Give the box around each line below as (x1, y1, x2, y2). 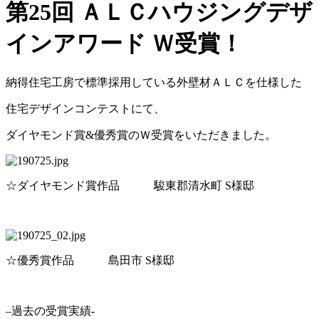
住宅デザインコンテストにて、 (6, 102, 165, 115)
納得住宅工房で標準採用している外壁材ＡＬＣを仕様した (6, 75, 302, 88)
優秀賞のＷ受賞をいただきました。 (94, 128, 276, 141)
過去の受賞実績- (11, 304, 95, 317)
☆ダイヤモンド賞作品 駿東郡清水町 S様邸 (6, 179, 254, 192)
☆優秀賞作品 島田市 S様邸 (6, 253, 174, 266)
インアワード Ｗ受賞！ (6, 31, 243, 57)
